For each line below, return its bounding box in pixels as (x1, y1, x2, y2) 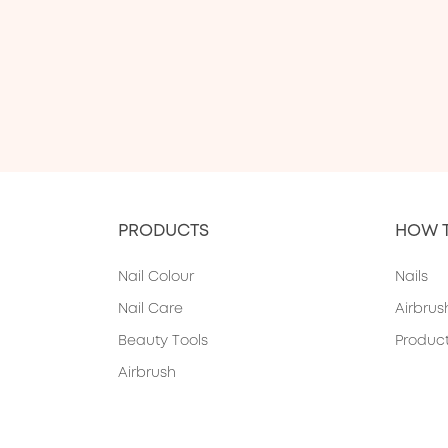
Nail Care (118, 298, 184, 317)
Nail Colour (118, 266, 195, 285)
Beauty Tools (118, 330, 209, 349)
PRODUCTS (118, 218, 210, 241)
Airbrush (118, 362, 177, 381)
